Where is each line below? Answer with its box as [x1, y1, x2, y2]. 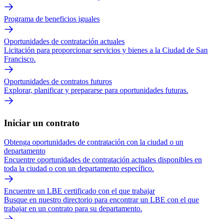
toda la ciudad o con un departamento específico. [4, 164, 154, 173]
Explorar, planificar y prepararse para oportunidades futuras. [4, 86, 188, 95]
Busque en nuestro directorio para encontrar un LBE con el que [4, 195, 199, 204]
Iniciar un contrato [4, 117, 80, 128]
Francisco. [4, 55, 36, 64]
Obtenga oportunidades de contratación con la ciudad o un [4, 137, 183, 146]
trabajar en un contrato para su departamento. [4, 204, 142, 213]
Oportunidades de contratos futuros [4, 77, 112, 86]
